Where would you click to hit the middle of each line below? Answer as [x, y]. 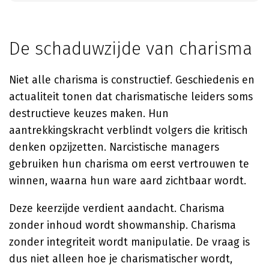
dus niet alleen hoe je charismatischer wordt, [121, 259]
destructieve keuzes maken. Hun [89, 113]
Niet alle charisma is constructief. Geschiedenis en [132, 80]
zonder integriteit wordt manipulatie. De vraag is [129, 242]
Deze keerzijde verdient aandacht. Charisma [117, 208]
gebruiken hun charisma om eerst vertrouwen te [129, 164]
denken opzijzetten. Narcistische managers [114, 147]
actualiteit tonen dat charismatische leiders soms [131, 97]
